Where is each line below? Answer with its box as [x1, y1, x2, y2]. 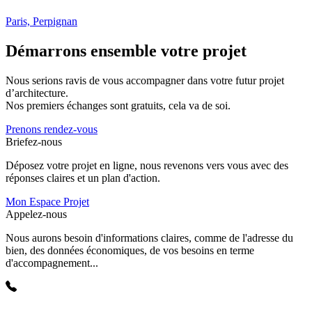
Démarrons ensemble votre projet [6, 42, 247, 61]
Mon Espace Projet [6, 196, 89, 208]
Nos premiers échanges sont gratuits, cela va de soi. [6, 100, 231, 112]
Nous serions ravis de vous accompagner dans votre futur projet [6, 75, 284, 87]
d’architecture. [6, 87, 68, 100]
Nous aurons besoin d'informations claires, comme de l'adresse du [6, 232, 293, 244]
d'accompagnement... [6, 257, 98, 270]
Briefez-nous [6, 136, 62, 148]
